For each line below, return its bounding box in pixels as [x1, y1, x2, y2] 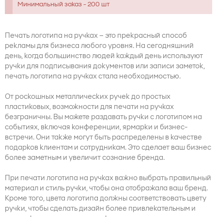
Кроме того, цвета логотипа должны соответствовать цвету [5, 194, 206, 203]
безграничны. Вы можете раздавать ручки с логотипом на [5, 113, 202, 122]
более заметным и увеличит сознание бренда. [5, 154, 165, 162]
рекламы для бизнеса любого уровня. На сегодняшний [5, 42, 194, 50]
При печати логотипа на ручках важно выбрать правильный [5, 174, 211, 183]
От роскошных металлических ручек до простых [5, 93, 170, 101]
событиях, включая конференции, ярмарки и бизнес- [5, 123, 187, 132]
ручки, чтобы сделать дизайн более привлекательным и [5, 204, 196, 213]
